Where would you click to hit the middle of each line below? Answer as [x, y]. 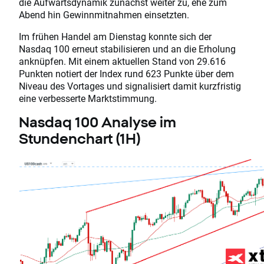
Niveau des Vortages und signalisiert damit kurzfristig [130, 86]
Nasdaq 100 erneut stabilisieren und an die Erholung [127, 49]
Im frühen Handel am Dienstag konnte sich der [115, 37]
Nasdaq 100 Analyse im [98, 122]
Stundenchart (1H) [80, 139]
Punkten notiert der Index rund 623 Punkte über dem [126, 74]
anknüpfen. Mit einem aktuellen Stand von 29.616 [122, 61]
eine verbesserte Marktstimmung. [88, 98]
